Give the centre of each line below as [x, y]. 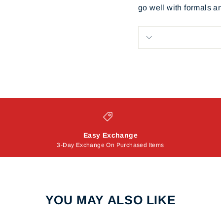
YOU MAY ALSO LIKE [110, 200]
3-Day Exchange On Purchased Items [110, 145]
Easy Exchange [110, 135]
